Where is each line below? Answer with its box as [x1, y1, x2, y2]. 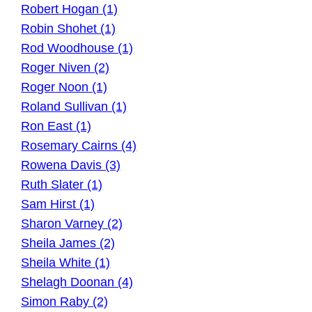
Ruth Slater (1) [21, 178, 103, 192]
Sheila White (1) [21, 256, 111, 270]
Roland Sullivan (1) [21, 100, 127, 114]
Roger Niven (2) [21, 61, 110, 75]
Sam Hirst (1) [21, 197, 95, 212]
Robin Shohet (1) [21, 22, 116, 36]
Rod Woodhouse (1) [21, 41, 134, 56]
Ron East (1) [21, 119, 92, 134]
